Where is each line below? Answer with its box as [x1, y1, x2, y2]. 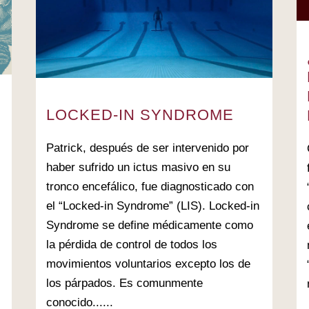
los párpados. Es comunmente [46, 277, 203, 290]
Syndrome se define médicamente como [46, 219, 253, 232]
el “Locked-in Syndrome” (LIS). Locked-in [46, 199, 259, 213]
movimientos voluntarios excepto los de [46, 257, 250, 271]
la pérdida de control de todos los [46, 238, 217, 252]
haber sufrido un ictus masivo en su [46, 161, 230, 175]
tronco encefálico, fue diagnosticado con [46, 180, 254, 194]
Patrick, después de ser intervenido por [46, 141, 249, 155]
